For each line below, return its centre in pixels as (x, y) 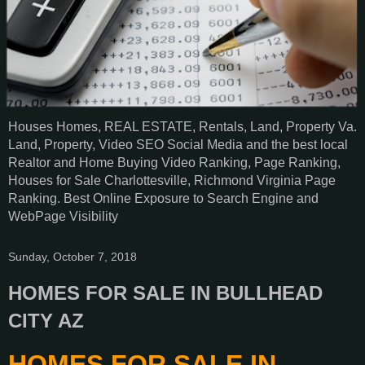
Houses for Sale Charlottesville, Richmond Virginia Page (172, 181)
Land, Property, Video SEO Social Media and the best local (178, 145)
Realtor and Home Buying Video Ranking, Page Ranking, (174, 163)
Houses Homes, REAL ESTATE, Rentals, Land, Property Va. (182, 127)
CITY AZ (46, 321)
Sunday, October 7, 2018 (73, 257)
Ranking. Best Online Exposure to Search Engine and (163, 199)
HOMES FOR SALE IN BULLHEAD (165, 293)
